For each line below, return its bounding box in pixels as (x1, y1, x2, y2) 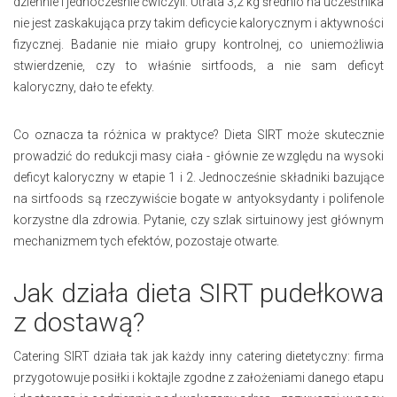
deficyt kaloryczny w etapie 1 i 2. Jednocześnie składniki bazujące (13, 169, 384, 184)
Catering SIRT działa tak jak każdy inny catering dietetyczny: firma (13, 348, 384, 363)
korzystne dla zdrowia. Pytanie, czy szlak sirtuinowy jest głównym (13, 212, 384, 227)
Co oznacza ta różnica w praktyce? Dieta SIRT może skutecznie (13, 127, 384, 142)
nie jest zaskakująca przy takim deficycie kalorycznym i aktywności (13, 15, 384, 30)
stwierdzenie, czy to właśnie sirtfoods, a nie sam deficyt (13, 58, 384, 73)
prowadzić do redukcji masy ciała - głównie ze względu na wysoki (13, 148, 384, 163)
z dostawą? (13, 306, 144, 338)
